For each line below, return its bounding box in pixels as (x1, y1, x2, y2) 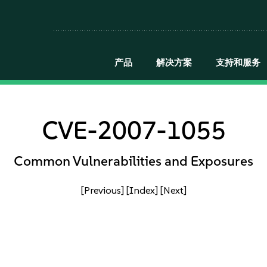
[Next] (160, 184, 187, 196)
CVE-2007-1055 (41, 115, 226, 145)
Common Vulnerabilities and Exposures (14, 153, 253, 169)
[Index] (126, 184, 158, 196)
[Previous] (80, 184, 124, 196)
